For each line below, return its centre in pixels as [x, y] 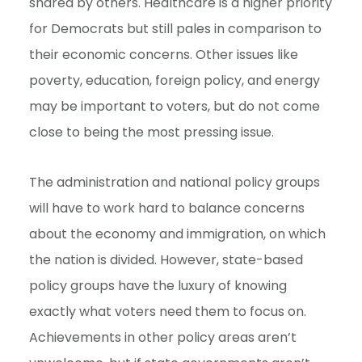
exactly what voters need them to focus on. [167, 311]
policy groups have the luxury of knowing [158, 285]
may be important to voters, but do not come [174, 106]
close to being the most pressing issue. [151, 132]
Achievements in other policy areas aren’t [162, 337]
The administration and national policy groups [174, 182]
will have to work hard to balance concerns [166, 208]
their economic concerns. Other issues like [163, 54]
